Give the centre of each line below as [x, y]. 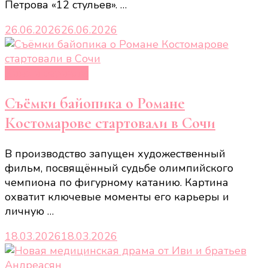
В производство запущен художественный [115, 153]
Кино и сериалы [47, 73]
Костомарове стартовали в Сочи [110, 123]
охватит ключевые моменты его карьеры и [117, 197]
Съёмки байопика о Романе [95, 103]
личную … [29, 211]
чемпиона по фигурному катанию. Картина [117, 182]
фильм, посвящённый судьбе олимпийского [119, 168]
